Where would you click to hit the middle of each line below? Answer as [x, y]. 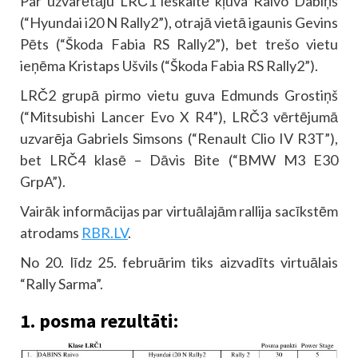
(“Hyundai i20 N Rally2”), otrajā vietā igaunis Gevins [179, 22]
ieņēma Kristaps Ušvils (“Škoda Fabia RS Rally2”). [169, 65]
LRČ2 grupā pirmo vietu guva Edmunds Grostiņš [179, 95]
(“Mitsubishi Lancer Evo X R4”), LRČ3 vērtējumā [179, 116]
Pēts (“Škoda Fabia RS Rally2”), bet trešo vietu [179, 44]
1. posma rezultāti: [99, 320]
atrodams [51, 232]
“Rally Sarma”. [62, 283]
